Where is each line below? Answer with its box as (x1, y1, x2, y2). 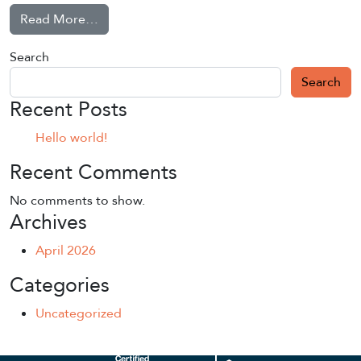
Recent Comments (10, 159, 177, 186)
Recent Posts (10, 96, 127, 123)
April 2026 (35, 242, 96, 259)
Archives (10, 209, 87, 236)
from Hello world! (98, 10, 201, 27)
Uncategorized (35, 305, 122, 322)
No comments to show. (10, 192, 145, 210)
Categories (10, 272, 110, 299)
